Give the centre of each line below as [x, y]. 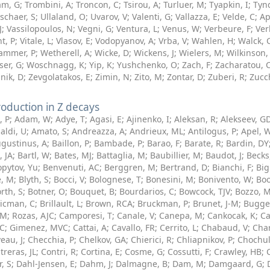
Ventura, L [137, 29]
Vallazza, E [196, 17]
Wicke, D [112, 53]
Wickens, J [154, 53]
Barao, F [163, 143]
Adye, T [70, 119]
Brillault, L [60, 203]
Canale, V [136, 215]
